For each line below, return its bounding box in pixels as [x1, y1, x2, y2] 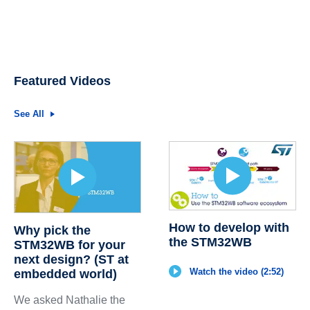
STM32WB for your [13, 238, 125, 253]
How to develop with [168, 220, 289, 235]
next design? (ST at [13, 253, 129, 267]
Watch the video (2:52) [189, 266, 284, 277]
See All [13, 108, 44, 119]
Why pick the [13, 224, 91, 238]
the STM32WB [168, 235, 252, 249]
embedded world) [13, 267, 117, 282]
